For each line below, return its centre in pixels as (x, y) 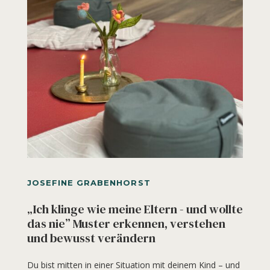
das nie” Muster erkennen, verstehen (126, 224)
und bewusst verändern (91, 238)
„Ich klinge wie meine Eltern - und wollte (135, 209)
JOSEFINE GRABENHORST (89, 183)
